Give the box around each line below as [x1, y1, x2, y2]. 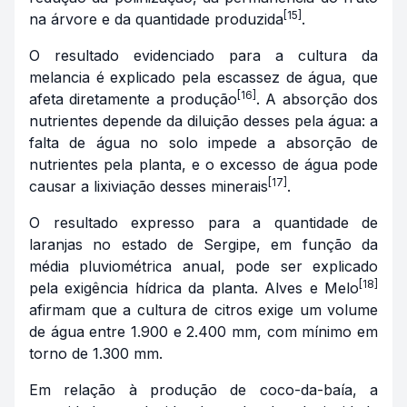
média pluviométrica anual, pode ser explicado [29, 257, 378, 276]
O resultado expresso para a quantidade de [29, 213, 378, 233]
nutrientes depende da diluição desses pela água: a [29, 112, 378, 131]
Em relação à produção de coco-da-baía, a [29, 381, 378, 400]
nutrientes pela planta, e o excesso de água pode [29, 155, 378, 174]
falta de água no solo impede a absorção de [29, 134, 378, 153]
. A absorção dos [256, 90, 378, 109]
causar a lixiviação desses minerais [29, 177, 268, 196]
